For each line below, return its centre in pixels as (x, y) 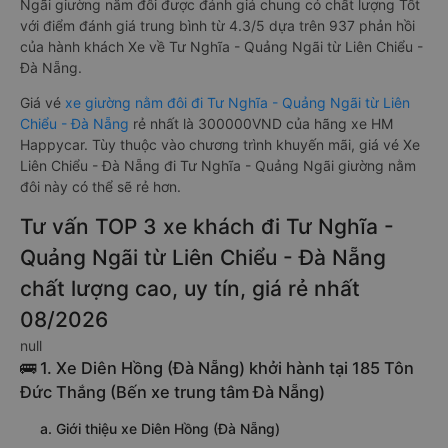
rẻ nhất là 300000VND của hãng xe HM (263, 123)
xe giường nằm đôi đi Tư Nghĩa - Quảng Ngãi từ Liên (237, 102)
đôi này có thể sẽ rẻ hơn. (100, 186)
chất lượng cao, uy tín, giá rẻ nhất (190, 288)
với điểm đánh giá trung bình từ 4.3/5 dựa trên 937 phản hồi (217, 25)
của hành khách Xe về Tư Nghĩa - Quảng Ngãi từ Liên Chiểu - (221, 46)
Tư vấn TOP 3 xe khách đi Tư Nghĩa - (207, 226)
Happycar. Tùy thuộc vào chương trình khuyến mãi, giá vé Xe (220, 144)
